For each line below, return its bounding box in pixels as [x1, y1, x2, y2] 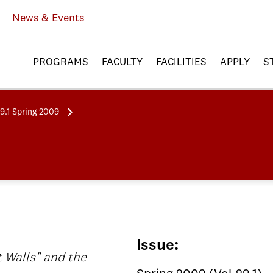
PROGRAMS [33, 57, 88, 68]
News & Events [12, 13, 84, 24]
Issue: [136, 238, 179, 253]
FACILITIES [156, 57, 207, 68]
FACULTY [102, 57, 143, 68]
